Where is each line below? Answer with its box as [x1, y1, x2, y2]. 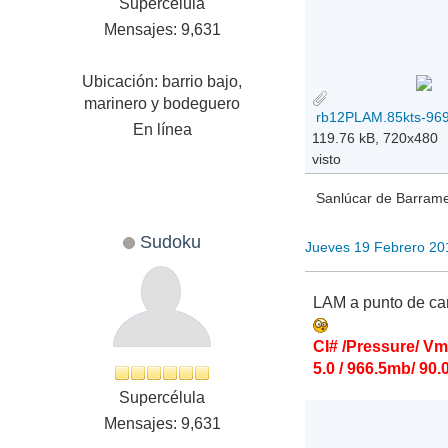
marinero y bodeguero [84, 94, 241, 112]
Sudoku [140, 230, 202, 252]
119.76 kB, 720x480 [312, 129, 439, 146]
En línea [132, 120, 192, 138]
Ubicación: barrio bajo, [82, 72, 243, 90]
